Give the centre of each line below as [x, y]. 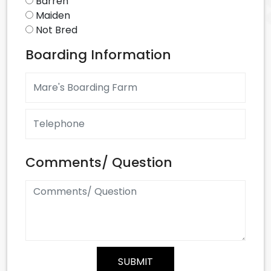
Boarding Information [98, 54]
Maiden [53, 15]
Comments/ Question [99, 162]
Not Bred [57, 30]
